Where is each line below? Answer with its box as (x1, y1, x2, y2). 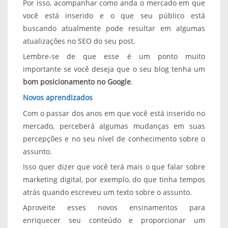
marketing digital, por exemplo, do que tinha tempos (23, 174, 205, 184)
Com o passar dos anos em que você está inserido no (23, 108, 205, 118)
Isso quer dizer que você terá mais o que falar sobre (23, 161, 205, 172)
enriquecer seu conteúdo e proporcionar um (23, 215, 205, 225)
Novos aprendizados (23, 92, 93, 102)
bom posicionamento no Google (23, 76, 131, 87)
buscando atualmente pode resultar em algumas (23, 23, 205, 33)
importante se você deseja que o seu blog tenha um (23, 64, 205, 74)
